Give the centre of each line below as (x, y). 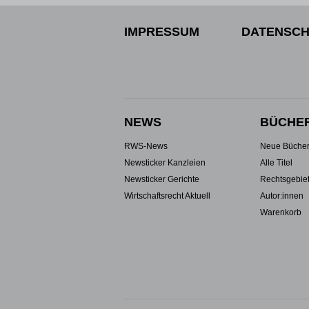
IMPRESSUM (162, 32)
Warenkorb (280, 212)
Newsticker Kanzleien (165, 163)
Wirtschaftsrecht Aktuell (167, 196)
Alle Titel (276, 163)
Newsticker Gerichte (162, 179)
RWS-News (146, 146)
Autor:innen (281, 196)
